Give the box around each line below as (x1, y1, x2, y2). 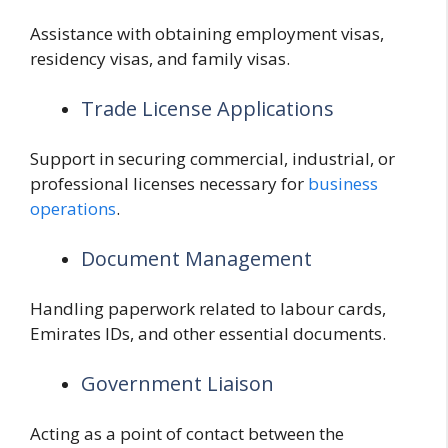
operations (30, 197, 116, 221)
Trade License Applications (81, 94, 334, 122)
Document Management (81, 244, 312, 272)
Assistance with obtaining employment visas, (30, 22, 384, 46)
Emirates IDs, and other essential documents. (30, 322, 386, 346)
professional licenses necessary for (30, 172, 308, 196)
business (308, 172, 378, 196)
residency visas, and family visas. (30, 47, 290, 71)
